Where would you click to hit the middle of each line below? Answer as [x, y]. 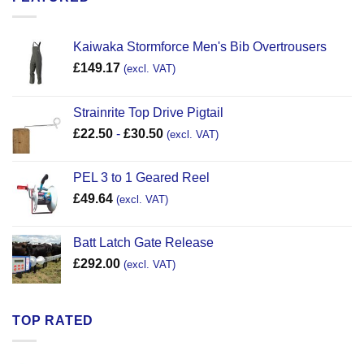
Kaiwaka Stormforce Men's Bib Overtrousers [200, 47]
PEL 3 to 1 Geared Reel [141, 178]
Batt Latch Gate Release [143, 243]
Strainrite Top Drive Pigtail [148, 113]
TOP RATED [53, 321]
